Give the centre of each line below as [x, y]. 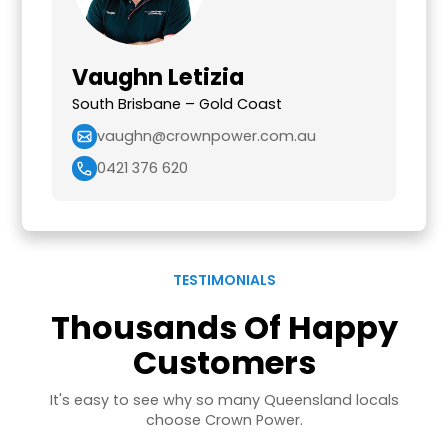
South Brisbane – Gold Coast [177, 103]
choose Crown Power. [224, 419]
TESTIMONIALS [224, 279]
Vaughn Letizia [158, 76]
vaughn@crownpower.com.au [207, 136]
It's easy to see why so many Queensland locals [224, 399]
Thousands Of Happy [224, 327]
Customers [224, 362]
